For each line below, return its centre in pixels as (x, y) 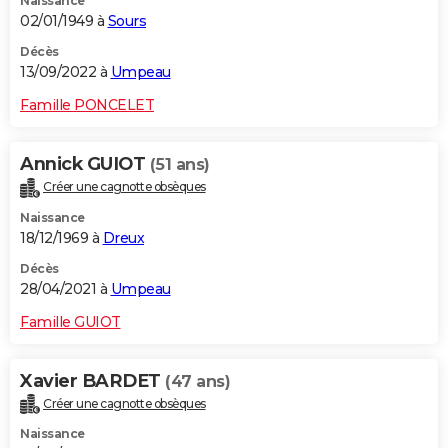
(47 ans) (197, 381)
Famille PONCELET (87, 104)
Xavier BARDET (92, 380)
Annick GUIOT (85, 163)
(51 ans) (179, 164)
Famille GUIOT (70, 321)
